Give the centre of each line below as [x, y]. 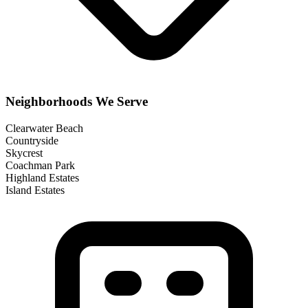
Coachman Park [40, 166]
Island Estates [35, 190]
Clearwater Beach [44, 129]
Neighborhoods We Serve [77, 102]
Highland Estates [42, 178]
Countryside [32, 141]
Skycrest [24, 153]
